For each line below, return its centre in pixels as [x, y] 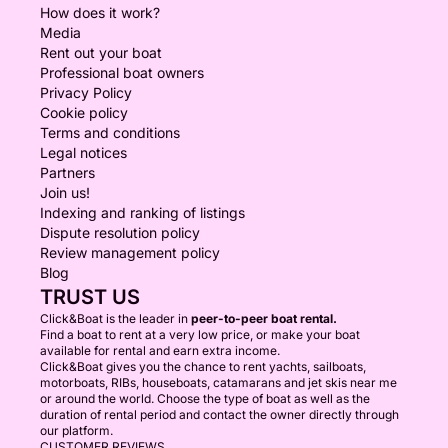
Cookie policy [84, 112]
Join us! [65, 192]
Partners [67, 172]
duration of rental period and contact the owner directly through [219, 414]
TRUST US [90, 297]
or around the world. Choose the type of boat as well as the [205, 398]
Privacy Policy [86, 92]
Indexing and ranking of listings [142, 212]
